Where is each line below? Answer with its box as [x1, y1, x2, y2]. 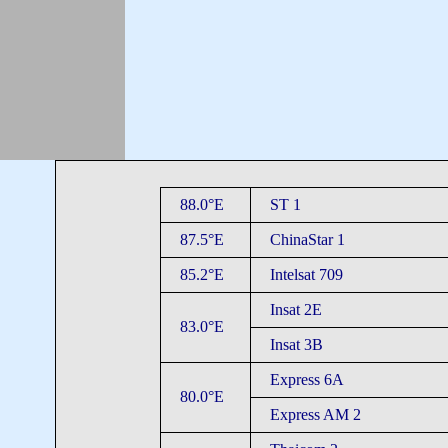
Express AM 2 [269, 406, 361, 423]
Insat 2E [269, 301, 322, 318]
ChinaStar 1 [269, 231, 345, 248]
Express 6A [269, 371, 344, 388]
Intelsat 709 [269, 266, 343, 283]
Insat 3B [269, 336, 323, 353]
